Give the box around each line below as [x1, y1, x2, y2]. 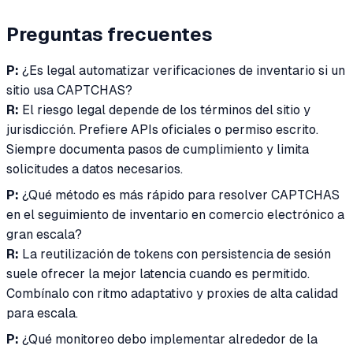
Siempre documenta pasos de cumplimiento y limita [6, 141, 309, 157]
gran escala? [6, 226, 82, 242]
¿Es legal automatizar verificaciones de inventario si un [19, 62, 345, 78]
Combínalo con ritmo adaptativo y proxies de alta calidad [6, 285, 338, 301]
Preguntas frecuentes [6, 23, 213, 45]
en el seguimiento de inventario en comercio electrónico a [6, 206, 344, 222]
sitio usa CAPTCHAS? [6, 82, 132, 98]
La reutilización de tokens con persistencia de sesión [19, 246, 331, 262]
